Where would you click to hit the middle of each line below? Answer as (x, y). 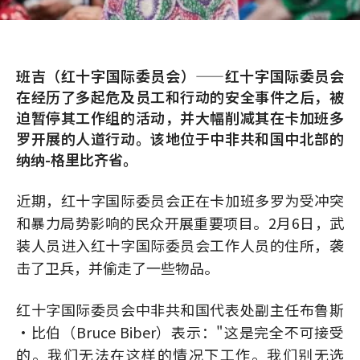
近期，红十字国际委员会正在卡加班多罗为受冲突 (180, 200)
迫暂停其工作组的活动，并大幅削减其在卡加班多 (180, 117)
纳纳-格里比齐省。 (77, 159)
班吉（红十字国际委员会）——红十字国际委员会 (180, 76)
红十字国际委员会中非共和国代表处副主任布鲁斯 (180, 309)
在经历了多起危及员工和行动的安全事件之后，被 (180, 96)
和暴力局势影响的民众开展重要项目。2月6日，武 (180, 223)
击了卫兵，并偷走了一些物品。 (117, 268)
